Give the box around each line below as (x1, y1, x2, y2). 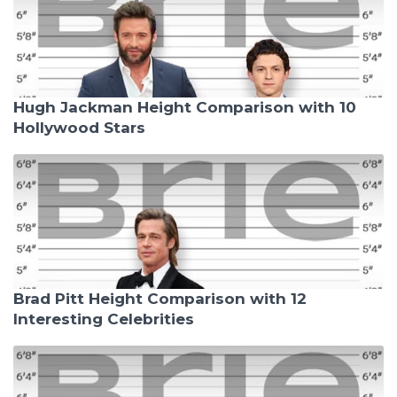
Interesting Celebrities (13, 309, 194, 328)
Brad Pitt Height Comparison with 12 (13, 289, 307, 307)
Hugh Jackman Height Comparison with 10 (13, 97, 356, 116)
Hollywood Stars (13, 118, 145, 136)
